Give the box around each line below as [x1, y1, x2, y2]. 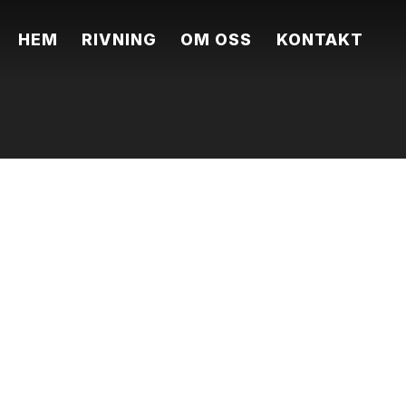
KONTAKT [275, 29, 363, 49]
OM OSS [180, 29, 253, 49]
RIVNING [82, 29, 158, 49]
